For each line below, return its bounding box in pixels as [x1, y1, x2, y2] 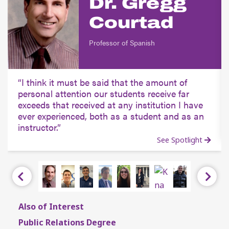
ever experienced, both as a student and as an [18, 109, 204, 123]
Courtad [89, 14, 174, 32]
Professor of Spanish [89, 37, 155, 48]
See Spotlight [157, 135, 204, 145]
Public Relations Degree [18, 216, 116, 228]
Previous [6, 170, 38, 182]
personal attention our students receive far [18, 87, 189, 100]
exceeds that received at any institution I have [18, 98, 203, 111]
